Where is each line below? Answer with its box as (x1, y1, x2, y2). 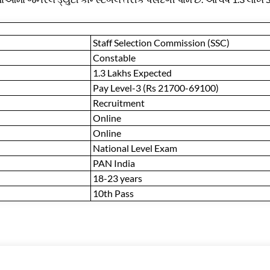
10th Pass (93, 187, 134, 199)
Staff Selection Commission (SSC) (93, 37, 230, 49)
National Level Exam (93, 142, 177, 154)
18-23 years (93, 172, 142, 184)
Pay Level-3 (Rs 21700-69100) (93, 82, 219, 94)
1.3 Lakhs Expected (93, 67, 172, 79)
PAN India (93, 157, 135, 169)
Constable (93, 52, 136, 64)
